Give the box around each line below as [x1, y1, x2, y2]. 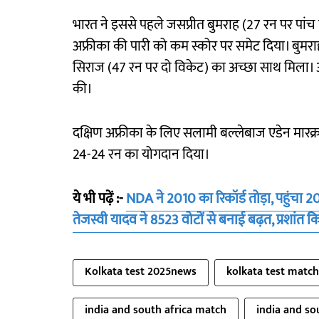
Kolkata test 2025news [85, 262, 197, 281]
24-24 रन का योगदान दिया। [73, 142, 210, 167]
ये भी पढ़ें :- [73, 187, 126, 211]
